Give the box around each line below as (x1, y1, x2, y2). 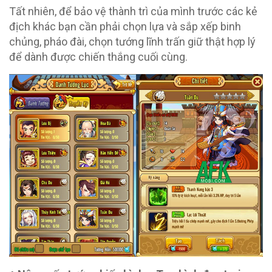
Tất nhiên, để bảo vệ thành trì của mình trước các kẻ (9, 5, 257, 18)
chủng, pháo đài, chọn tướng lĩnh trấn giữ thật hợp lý (9, 35, 256, 48)
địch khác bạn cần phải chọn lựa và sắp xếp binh (9, 20, 241, 33)
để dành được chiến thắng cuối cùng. (9, 50, 188, 63)
